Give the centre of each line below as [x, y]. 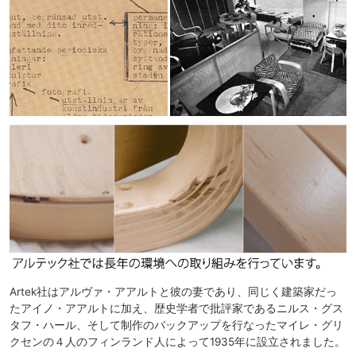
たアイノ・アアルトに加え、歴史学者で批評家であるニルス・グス [176, 309]
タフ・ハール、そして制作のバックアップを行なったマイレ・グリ [176, 325]
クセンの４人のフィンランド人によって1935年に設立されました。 [178, 342]
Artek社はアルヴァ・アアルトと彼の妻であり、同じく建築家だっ [173, 292]
